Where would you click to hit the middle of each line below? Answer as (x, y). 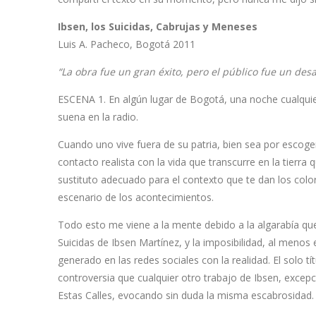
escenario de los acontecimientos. (136, 197)
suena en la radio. (98, 117)
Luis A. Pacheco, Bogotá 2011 (127, 44)
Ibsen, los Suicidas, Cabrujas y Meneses (158, 27)
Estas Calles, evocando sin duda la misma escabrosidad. (186, 296)
